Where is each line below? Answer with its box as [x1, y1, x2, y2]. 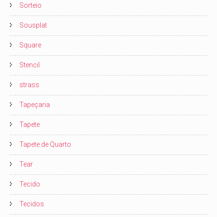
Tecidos [19, 200, 44, 208]
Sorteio [19, 1, 42, 9]
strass [19, 81, 39, 89]
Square [19, 41, 41, 49]
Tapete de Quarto [19, 140, 71, 148]
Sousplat [19, 21, 47, 29]
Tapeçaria [19, 101, 50, 108]
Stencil [19, 61, 40, 69]
